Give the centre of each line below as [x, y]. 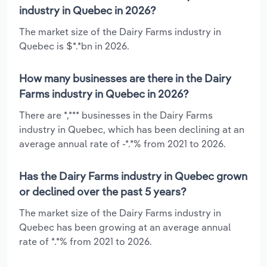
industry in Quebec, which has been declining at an [132, 129]
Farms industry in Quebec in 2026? [104, 94]
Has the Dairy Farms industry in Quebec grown [133, 176]
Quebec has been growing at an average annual [125, 227]
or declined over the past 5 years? [103, 191]
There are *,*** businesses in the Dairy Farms [116, 115]
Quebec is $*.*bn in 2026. [74, 46]
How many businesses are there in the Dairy [125, 78]
